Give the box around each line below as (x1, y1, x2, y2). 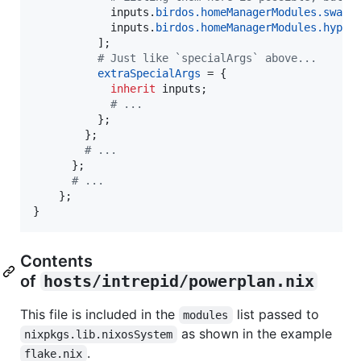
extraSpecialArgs (98, 66, 201, 80)
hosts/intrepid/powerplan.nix (44, 271, 314, 291)
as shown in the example (176, 325, 332, 342)
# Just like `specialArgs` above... (98, 51, 317, 64)
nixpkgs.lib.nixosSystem (24, 327, 173, 341)
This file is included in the (20, 305, 179, 322)
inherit (110, 81, 156, 95)
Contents (20, 251, 93, 271)
